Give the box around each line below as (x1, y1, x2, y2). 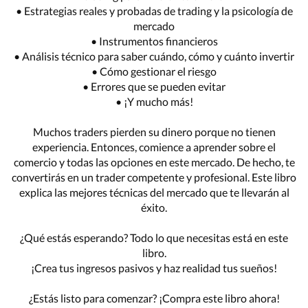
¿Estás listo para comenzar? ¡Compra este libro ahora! (28, 291, 280, 305)
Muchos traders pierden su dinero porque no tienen (32, 124, 276, 138)
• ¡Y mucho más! (115, 94, 193, 108)
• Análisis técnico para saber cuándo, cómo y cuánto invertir (14, 49, 294, 63)
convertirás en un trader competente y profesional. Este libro (12, 170, 296, 184)
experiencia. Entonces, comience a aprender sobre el (32, 140, 276, 153)
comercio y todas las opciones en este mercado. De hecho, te (13, 155, 295, 168)
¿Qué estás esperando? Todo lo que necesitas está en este (20, 230, 288, 244)
